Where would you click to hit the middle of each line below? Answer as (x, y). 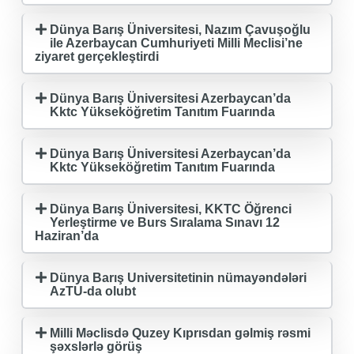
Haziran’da (67, 235)
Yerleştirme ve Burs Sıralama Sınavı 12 (165, 222)
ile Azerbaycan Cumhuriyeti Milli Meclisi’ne (177, 43)
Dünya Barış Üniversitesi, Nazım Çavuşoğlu (181, 29)
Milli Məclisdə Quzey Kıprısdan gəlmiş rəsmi (181, 333)
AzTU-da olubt (93, 291)
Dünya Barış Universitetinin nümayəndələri (179, 277)
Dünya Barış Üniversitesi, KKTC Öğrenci (171, 209)
